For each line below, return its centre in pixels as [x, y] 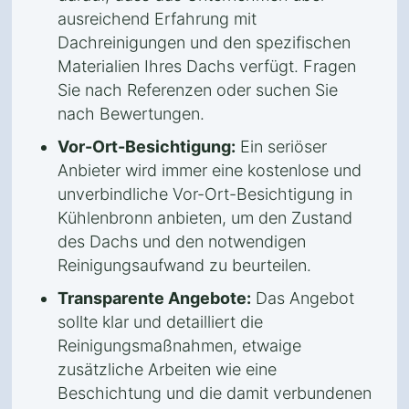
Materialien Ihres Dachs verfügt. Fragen [207, 66]
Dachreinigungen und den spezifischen [204, 42]
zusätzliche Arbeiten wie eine [167, 369]
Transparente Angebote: [154, 298]
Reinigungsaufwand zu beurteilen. [184, 265]
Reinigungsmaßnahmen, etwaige [179, 346]
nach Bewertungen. [131, 114]
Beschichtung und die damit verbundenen [215, 393]
